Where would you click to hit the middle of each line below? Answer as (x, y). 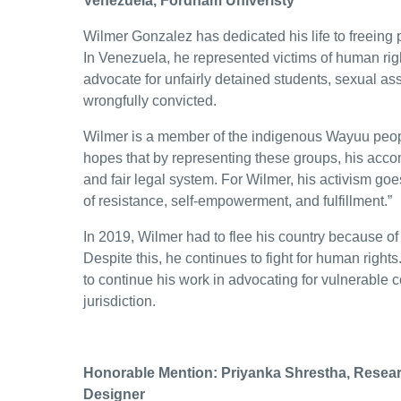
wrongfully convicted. (150, 101)
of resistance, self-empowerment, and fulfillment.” (239, 201)
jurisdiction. (121, 302)
